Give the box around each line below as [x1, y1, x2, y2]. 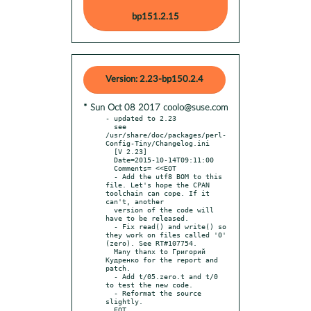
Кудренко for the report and [106, 255, 218, 264]
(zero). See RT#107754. [106, 238, 197, 247]
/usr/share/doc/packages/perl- [106, 130, 226, 139]
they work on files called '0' [106, 230, 226, 239]
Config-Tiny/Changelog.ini [106, 138, 210, 147]
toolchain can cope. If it [106, 188, 210, 197]
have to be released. [106, 213, 189, 222]
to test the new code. [106, 280, 193, 289]
